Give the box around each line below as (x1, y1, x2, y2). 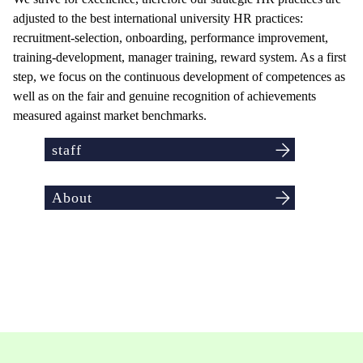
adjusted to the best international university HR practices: (13, 11, 303, 25)
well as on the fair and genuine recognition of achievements (13, 89, 316, 103)
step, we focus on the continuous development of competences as (13, 70, 345, 83)
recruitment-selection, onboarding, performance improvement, (13, 31, 328, 45)
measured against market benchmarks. (13, 109, 207, 122)
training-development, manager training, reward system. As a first (13, 50, 346, 64)
